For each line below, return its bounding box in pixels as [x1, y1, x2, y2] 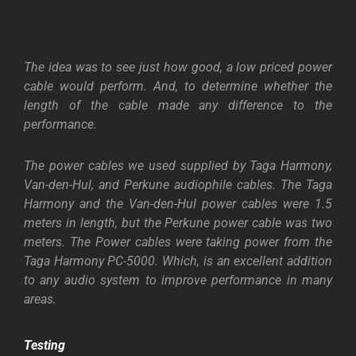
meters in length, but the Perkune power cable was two [24, 215, 332, 231]
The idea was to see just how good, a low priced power [24, 60, 332, 75]
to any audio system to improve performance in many [24, 273, 332, 288]
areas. [24, 292, 56, 308]
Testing [24, 337, 65, 353]
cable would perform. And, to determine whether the [24, 79, 332, 95]
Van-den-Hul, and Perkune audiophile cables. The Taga [24, 177, 332, 193]
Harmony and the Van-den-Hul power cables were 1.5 [24, 196, 332, 212]
